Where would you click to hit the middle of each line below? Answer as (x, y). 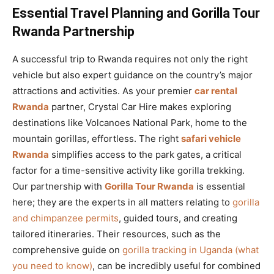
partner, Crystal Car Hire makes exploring (140, 106)
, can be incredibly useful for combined (176, 265)
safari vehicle (211, 138)
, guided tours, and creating (178, 218)
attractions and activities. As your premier (103, 91)
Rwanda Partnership (73, 31)
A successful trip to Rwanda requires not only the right (130, 59)
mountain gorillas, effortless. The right (97, 138)
